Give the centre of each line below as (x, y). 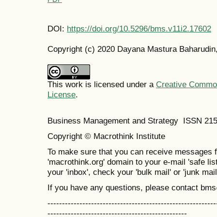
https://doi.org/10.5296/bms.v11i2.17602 (139, 29)
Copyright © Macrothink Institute (108, 136)
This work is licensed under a (102, 85)
